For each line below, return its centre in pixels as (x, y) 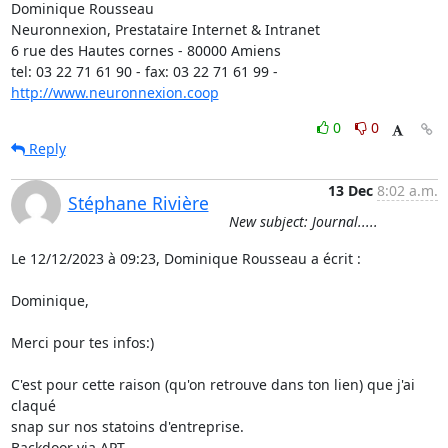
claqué (35, 405)
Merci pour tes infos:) (82, 342)
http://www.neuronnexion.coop (114, 92)
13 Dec (350, 190)
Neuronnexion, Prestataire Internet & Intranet (165, 29)
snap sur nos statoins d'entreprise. (127, 426)
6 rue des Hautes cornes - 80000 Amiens (145, 50)
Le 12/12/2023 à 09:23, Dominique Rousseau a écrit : (185, 258)
